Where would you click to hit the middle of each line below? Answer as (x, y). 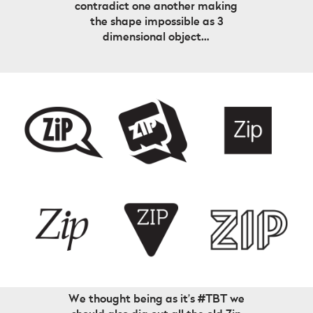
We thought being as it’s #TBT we (156, 299)
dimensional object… (156, 37)
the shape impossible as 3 (156, 22)
